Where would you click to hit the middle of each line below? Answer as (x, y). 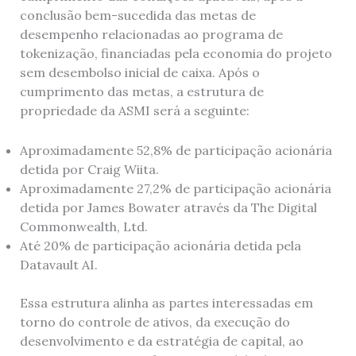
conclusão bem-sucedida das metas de (137, 15)
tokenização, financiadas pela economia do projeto (176, 54)
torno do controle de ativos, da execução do (155, 321)
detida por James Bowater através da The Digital (168, 207)
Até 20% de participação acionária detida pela (160, 245)
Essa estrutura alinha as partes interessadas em (166, 302)
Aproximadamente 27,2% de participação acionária (175, 188)
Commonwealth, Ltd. (83, 226)
